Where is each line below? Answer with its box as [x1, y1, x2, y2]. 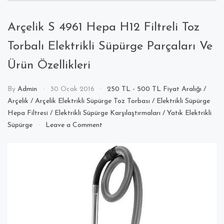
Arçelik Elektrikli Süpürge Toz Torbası [35, 97, 150, 105]
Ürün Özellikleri [7, 59, 90, 72]
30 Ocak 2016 [49, 85, 94, 93]
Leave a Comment [45, 121, 102, 129]
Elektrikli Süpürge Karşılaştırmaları [54, 109, 160, 117]
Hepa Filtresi [7, 109, 48, 117]
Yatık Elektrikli [167, 109, 211, 117]
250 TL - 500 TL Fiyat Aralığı [107, 85, 202, 93]
